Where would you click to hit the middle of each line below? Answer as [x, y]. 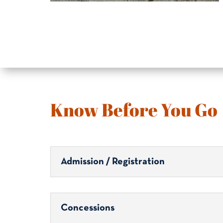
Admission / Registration [112, 162]
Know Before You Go [134, 110]
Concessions [87, 208]
